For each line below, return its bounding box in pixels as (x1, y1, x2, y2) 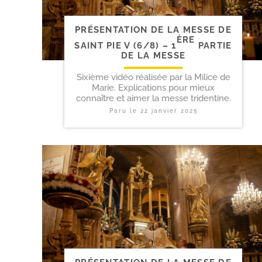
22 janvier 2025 (140, 108, 198, 115)
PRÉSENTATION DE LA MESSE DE (74, 24, 232, 35)
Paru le (109, 108, 140, 115)
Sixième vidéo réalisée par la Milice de (76, 72, 230, 83)
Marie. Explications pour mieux (92, 82, 215, 94)
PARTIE (195, 40, 232, 51)
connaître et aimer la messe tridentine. (75, 93, 231, 104)
